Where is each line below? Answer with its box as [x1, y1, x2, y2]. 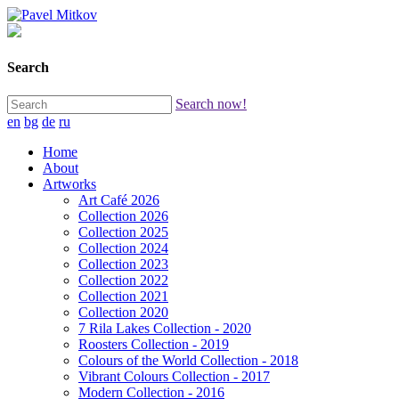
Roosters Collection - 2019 [78, 336, 229, 352]
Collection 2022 [78, 272, 168, 288]
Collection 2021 [78, 288, 168, 304]
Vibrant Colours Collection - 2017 [78, 368, 270, 384]
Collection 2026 [78, 208, 168, 224]
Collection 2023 [78, 256, 168, 272]
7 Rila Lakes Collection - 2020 [78, 320, 251, 336]
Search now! [175, 95, 247, 111]
